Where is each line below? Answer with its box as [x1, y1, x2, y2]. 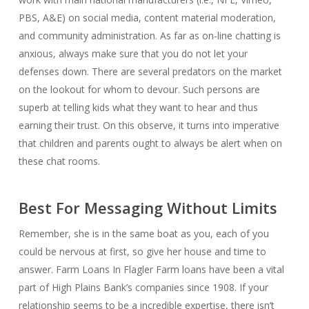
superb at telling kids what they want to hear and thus [18, 101, 258, 114]
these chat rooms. [18, 154, 100, 168]
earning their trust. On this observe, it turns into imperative [18, 119, 279, 132]
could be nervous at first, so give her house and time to [18, 245, 266, 258]
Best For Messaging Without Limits [18, 197, 277, 218]
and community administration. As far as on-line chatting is [18, 29, 281, 42]
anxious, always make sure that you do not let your [18, 47, 248, 60]
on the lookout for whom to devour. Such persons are [18, 83, 260, 96]
